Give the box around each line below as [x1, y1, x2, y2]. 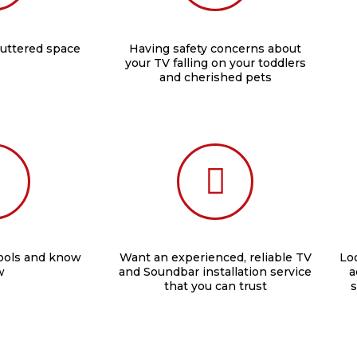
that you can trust [163, 279, 267, 293]
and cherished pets [159, 70, 272, 84]
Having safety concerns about [129, 41, 301, 56]
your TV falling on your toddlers [124, 56, 306, 70]
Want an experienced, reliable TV [119, 250, 312, 265]
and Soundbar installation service [119, 265, 312, 279]
